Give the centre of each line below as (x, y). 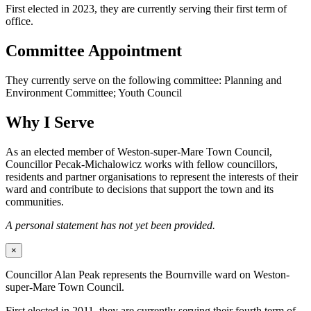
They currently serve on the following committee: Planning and (144, 81)
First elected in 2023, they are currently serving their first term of (146, 9)
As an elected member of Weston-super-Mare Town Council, (139, 152)
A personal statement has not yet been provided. (110, 226)
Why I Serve (50, 123)
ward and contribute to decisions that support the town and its (140, 190)
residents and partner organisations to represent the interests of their (152, 177)
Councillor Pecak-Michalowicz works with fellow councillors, (142, 165)
